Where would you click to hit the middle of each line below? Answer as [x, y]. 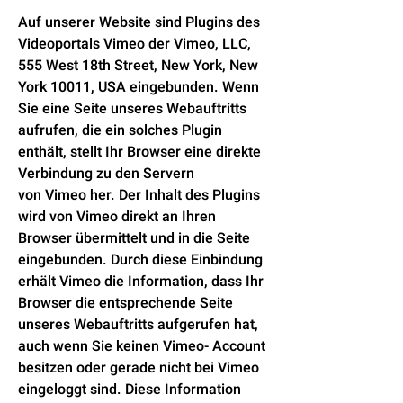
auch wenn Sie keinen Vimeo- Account [142, 346]
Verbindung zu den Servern [106, 174]
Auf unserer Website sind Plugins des [139, 22]
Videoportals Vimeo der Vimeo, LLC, [134, 44]
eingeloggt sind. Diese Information [130, 390]
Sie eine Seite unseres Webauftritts [132, 109]
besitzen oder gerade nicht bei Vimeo [139, 368]
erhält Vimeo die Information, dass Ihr [141, 282]
